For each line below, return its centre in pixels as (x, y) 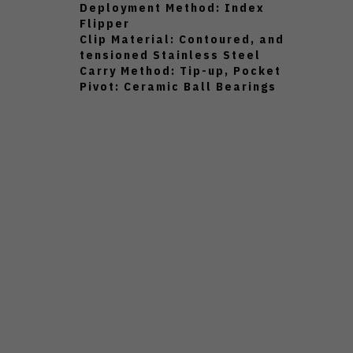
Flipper (105, 24)
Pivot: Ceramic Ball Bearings (178, 87)
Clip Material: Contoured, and (182, 39)
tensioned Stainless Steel (170, 55)
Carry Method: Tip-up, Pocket (180, 71)
